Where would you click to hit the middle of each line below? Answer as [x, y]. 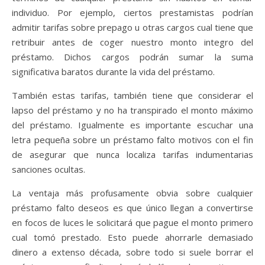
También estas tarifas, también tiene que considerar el [132, 95]
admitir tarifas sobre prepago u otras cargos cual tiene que [132, 27]
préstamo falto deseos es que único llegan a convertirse [132, 208]
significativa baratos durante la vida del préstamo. [113, 72]
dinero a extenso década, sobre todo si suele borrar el [132, 252]
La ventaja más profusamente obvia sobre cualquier [132, 193]
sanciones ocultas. [49, 169]
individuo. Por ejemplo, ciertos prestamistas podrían [132, 12]
